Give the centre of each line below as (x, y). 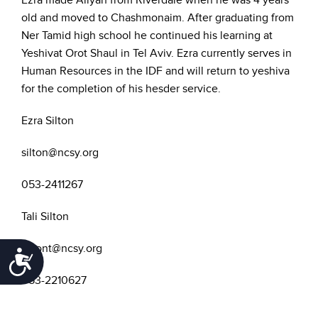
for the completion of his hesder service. (121, 89)
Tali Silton (45, 216)
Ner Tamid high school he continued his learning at (147, 35)
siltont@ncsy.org (62, 248)
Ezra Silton (48, 121)
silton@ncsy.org (60, 153)
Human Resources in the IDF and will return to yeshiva (155, 71)
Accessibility (76, 258)
